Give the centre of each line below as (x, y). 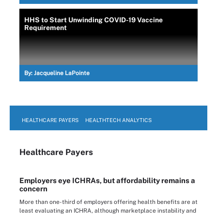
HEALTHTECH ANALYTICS (118, 120)
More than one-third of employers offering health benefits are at (108, 202)
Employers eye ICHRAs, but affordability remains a (107, 180)
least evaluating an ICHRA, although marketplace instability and (108, 210)
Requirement (46, 27)
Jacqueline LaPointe (62, 73)
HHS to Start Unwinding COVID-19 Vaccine (93, 20)
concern (33, 188)
